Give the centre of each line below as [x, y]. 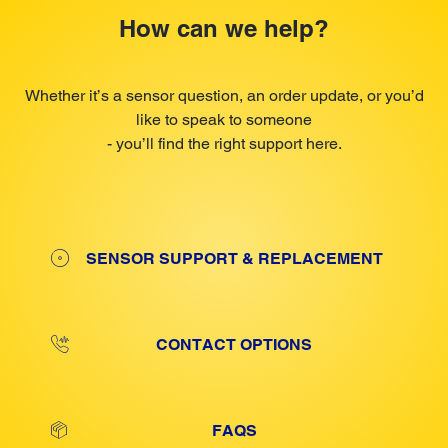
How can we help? [224, 27]
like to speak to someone [224, 119]
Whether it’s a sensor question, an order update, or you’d [224, 95]
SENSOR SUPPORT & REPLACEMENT [234, 258]
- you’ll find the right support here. [224, 143]
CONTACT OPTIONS [234, 344]
